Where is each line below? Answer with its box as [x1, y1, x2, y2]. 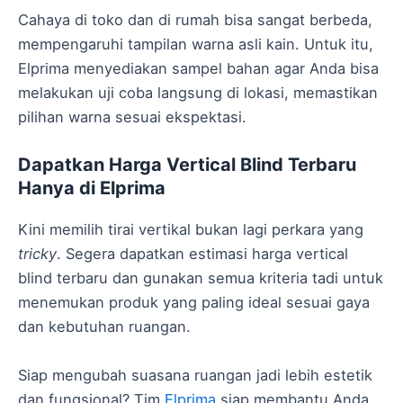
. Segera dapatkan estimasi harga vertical [57, 245, 348, 264]
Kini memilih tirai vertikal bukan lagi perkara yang [18, 220, 363, 239]
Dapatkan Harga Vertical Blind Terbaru [18, 154, 356, 176]
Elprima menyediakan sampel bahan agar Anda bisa [18, 59, 379, 78]
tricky [18, 245, 57, 264]
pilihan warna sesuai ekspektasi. [18, 108, 246, 127]
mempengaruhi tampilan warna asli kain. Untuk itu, [18, 35, 373, 54]
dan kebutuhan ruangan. [18, 318, 191, 336]
